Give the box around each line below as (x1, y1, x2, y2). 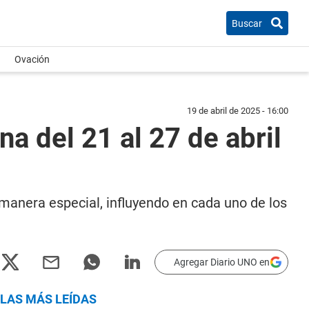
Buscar (232, 17, 262, 29)
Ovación (14, 54, 50, 65)
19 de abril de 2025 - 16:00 (187, 106, 288, 116)
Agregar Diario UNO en (174, 257, 270, 268)
